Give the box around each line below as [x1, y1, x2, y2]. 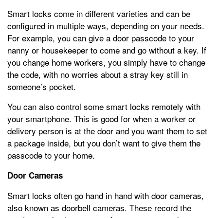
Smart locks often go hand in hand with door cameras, [7, 189, 204, 202]
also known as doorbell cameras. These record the [7, 201, 191, 214]
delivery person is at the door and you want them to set [7, 125, 207, 137]
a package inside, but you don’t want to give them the [7, 137, 200, 149]
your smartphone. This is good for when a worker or [7, 112, 196, 125]
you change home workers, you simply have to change [7, 56, 205, 69]
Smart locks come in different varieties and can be [7, 7, 190, 20]
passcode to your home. [7, 149, 95, 162]
